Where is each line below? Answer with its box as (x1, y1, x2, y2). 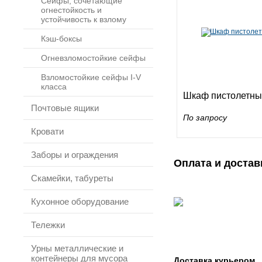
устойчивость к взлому (41, 15, 126, 24)
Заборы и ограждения (31, 150, 118, 160)
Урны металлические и (31, 243, 123, 253)
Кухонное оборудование (31, 196, 129, 206)
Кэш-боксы (41, 34, 82, 43)
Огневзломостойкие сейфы (41, 53, 146, 63)
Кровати (31, 126, 64, 136)
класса (41, 82, 67, 91)
